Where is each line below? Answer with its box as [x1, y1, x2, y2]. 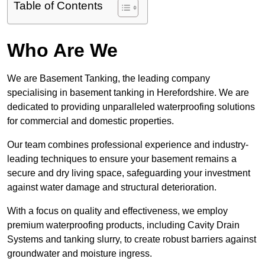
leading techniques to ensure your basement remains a [7, 154, 237, 164]
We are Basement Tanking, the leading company [7, 73, 210, 84]
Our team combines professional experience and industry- [7, 140, 248, 150]
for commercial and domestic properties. [7, 116, 174, 127]
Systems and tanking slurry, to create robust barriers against [7, 234, 256, 245]
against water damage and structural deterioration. [7, 182, 216, 193]
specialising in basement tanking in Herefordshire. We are [7, 88, 249, 98]
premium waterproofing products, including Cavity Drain [7, 220, 240, 231]
